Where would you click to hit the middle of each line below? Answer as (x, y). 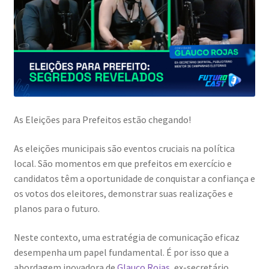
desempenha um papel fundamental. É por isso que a (121, 252)
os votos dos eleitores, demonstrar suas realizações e (123, 193)
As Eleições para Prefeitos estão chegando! (102, 120)
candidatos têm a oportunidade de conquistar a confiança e (134, 178)
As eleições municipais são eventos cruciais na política (124, 148)
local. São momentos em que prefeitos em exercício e (122, 163)
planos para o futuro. (56, 208)
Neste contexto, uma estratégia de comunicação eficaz (126, 237)
